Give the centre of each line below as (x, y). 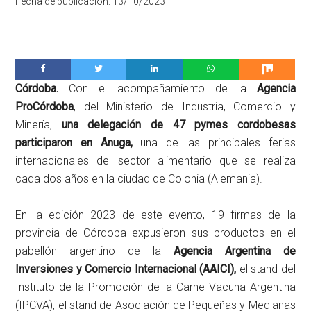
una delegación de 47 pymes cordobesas (178, 125)
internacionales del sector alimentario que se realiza (155, 161)
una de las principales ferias (214, 143)
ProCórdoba (45, 107)
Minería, (39, 125)
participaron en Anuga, (74, 143)
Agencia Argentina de (234, 251)
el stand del (266, 269)
